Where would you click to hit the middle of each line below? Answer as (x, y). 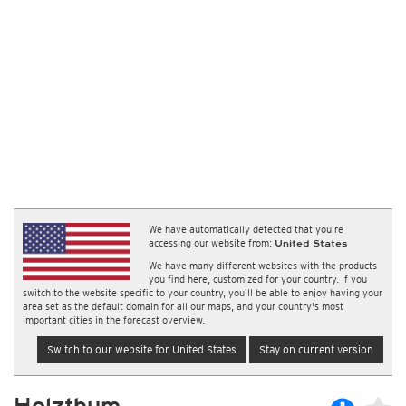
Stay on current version (316, 349)
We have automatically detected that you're (246, 229)
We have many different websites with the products (263, 266)
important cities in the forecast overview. (114, 320)
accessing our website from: (212, 243)
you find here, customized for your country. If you (258, 279)
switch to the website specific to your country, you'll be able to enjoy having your (203, 293)
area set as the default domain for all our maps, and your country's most (183, 306)
